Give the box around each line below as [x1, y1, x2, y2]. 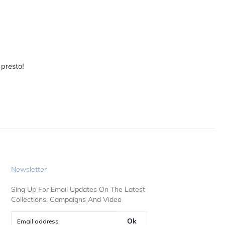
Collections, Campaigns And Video [11, 194, 122, 204]
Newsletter [11, 164, 47, 174]
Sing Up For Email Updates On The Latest [11, 184, 145, 194]
